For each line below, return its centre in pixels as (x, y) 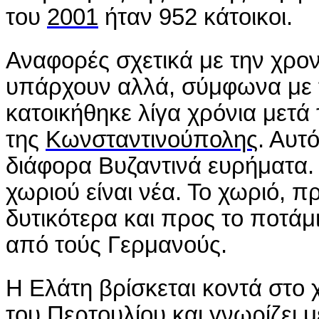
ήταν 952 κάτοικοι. (195, 17)
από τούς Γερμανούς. (116, 245)
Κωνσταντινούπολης (152, 140)
